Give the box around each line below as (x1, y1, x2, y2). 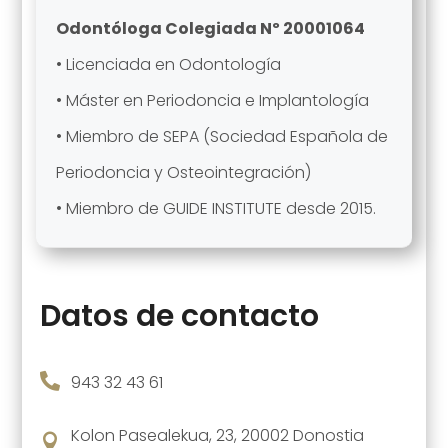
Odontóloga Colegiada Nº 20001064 (55, 16, 365, 40)
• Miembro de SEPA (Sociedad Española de (55, 124, 388, 148)
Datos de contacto (39, 294, 319, 337)
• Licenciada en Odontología (55, 52, 281, 76)
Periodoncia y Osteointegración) (55, 160, 311, 184)
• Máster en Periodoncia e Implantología (55, 88, 369, 112)
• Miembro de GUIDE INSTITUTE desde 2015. (55, 196, 376, 220)
